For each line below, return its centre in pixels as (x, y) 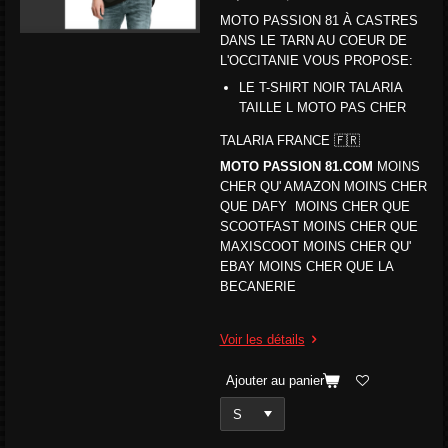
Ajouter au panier (274, 380)
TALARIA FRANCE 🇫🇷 (291, 140)
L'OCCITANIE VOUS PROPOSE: (316, 61)
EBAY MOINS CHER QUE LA (306, 267)
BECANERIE (257, 287)
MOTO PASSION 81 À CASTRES (318, 21)
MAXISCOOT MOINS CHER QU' (315, 247)
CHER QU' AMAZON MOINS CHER (323, 187)
